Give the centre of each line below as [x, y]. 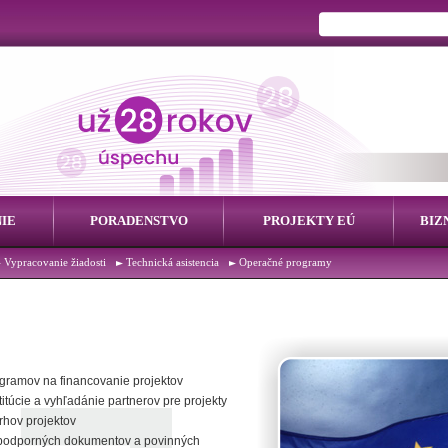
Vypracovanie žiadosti [55, 262]
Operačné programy [285, 262]
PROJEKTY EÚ [309, 220]
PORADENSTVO [139, 220]
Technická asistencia [172, 262]
